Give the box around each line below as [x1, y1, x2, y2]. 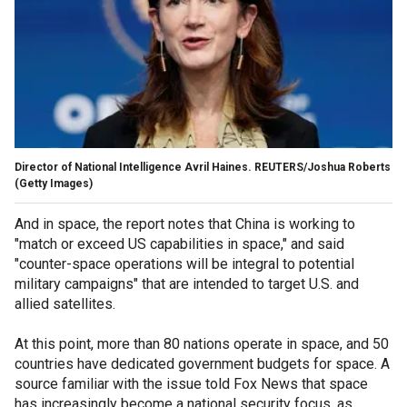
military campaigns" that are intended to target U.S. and [15, 274, 359, 293]
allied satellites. [15, 294, 115, 313]
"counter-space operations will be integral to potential [15, 254, 354, 273]
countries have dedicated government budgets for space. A [15, 354, 390, 372]
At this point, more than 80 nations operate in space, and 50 [15, 334, 389, 352]
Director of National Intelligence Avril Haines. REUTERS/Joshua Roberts [15, 160, 391, 174]
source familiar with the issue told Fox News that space [15, 374, 368, 392]
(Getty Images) [15, 176, 93, 190]
